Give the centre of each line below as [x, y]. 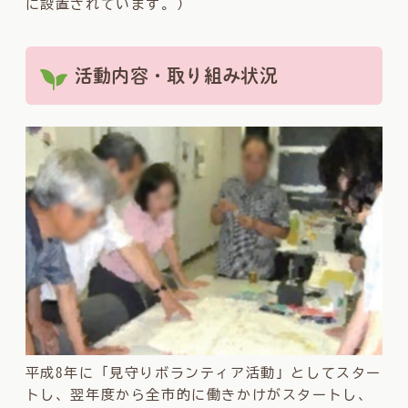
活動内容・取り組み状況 [176, 75]
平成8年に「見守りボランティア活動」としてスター [203, 373]
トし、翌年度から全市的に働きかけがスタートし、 [199, 395]
